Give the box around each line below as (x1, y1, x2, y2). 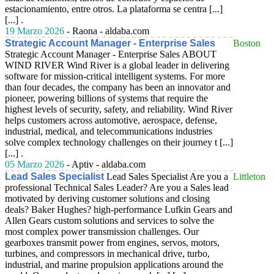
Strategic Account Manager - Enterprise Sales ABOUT (5, 49, 217, 59)
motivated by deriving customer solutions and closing (5, 193, 210, 204)
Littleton (233, 171, 265, 182)
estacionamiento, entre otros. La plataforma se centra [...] (5, 4, 223, 14)
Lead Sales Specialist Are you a (106, 171, 228, 182)
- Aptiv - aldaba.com (64, 159, 146, 169)
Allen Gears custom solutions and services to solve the (5, 215, 214, 226)
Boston (233, 38, 261, 48)
